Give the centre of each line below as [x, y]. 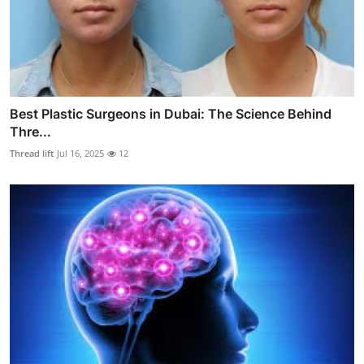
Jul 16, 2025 [80, 153]
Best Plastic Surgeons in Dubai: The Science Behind [171, 113]
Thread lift [32, 153]
